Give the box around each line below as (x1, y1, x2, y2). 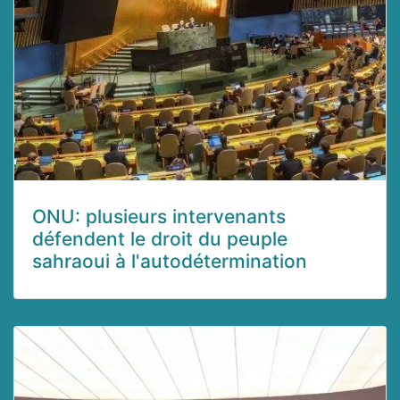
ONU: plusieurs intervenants (32, 205, 286, 229)
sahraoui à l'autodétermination (32, 250, 307, 273)
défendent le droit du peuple (32, 228, 287, 251)
